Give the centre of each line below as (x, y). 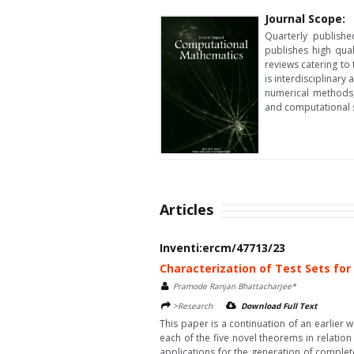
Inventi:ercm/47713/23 (222, 248)
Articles (186, 209)
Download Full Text (279, 306)
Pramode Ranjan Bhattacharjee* (235, 286)
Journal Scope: (305, 19)
